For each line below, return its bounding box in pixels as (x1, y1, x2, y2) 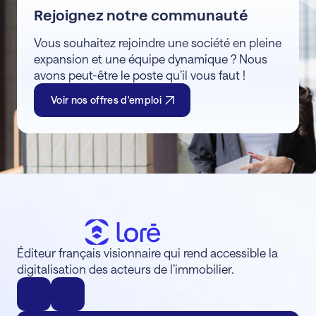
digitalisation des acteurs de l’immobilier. (17, 261, 234, 276)
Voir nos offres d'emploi (51, 93, 162, 106)
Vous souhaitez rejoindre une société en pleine (34, 35, 281, 49)
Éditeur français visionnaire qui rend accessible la (17, 245, 278, 260)
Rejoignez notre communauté (34, 6, 248, 24)
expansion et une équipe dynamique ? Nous (34, 51, 267, 66)
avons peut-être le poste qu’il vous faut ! (34, 67, 245, 82)
